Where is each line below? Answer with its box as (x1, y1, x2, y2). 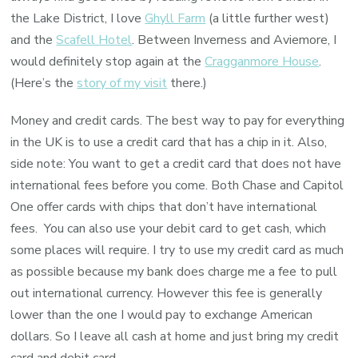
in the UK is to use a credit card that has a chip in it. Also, (10, 133, 328, 152)
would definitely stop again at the (10, 53, 205, 71)
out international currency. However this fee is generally (10, 284, 323, 303)
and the (10, 31, 57, 50)
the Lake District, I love (10, 10, 145, 28)
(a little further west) (205, 10, 330, 28)
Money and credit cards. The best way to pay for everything (10, 112, 345, 130)
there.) (167, 74, 208, 93)
